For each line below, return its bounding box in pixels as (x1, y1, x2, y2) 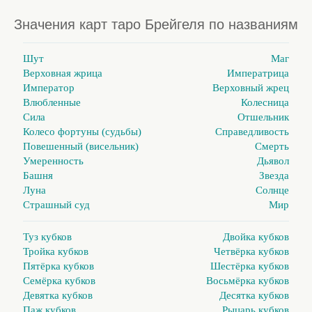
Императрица (227, 68, 289, 79)
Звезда (259, 170, 289, 182)
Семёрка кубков (23, 275, 95, 287)
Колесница (241, 97, 289, 109)
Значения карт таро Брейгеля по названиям (14, 17, 298, 33)
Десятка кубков (219, 290, 289, 302)
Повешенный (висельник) (23, 141, 139, 153)
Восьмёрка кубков (206, 275, 289, 287)
